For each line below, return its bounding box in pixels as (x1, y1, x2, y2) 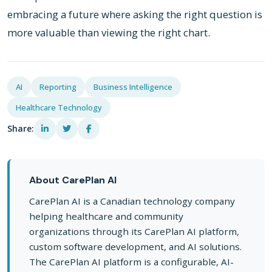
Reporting (39, 81, 76, 92)
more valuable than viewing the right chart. (7, 25, 210, 39)
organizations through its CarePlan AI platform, (29, 225, 239, 237)
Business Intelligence (93, 81, 172, 92)
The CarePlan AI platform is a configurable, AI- (29, 255, 234, 268)
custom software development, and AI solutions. (29, 240, 242, 253)
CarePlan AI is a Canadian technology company (29, 194, 235, 207)
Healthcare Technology (16, 101, 102, 113)
